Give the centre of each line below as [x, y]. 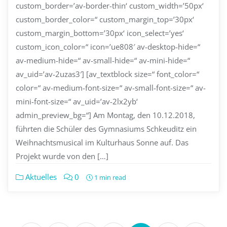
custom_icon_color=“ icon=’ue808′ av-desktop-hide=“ [108, 47]
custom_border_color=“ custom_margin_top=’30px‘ [105, 20]
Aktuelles [40, 177]
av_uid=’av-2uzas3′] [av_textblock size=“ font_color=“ [107, 74]
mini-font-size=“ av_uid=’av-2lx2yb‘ [77, 102]
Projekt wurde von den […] [62, 156]
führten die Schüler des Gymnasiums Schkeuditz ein [106, 129]
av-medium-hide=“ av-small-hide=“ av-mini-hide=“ [103, 61]
